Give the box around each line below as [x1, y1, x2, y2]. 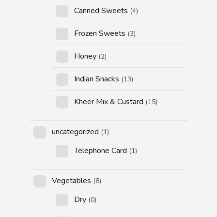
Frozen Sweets [74, 28, 126, 39]
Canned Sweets [74, 5, 128, 16]
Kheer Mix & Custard [74, 96, 144, 107]
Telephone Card [74, 145, 127, 156]
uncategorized [52, 126, 99, 138]
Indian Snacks [74, 73, 120, 84]
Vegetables [52, 175, 92, 186]
